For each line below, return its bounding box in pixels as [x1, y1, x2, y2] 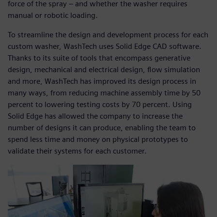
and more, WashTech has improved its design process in [8, 77, 196, 86]
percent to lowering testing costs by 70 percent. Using [8, 100, 192, 109]
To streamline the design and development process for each [8, 30, 208, 40]
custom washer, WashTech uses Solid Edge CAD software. [8, 42, 201, 51]
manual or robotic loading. [8, 11, 98, 20]
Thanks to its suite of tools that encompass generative [8, 53, 190, 63]
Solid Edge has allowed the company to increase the [8, 111, 183, 121]
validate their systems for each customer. [8, 146, 147, 156]
